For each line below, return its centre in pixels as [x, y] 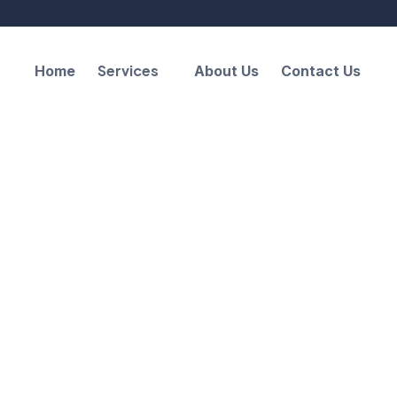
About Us [226, 70]
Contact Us [321, 70]
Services [128, 70]
